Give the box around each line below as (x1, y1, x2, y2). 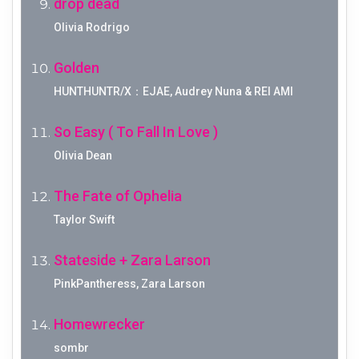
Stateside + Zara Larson (54, 252, 211, 269)
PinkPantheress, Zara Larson (54, 277, 205, 291)
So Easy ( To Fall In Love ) (54, 123, 218, 141)
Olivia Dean (54, 149, 112, 163)
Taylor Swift (54, 213, 115, 227)
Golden (54, 59, 99, 77)
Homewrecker (54, 316, 145, 333)
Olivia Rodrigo (54, 21, 130, 34)
